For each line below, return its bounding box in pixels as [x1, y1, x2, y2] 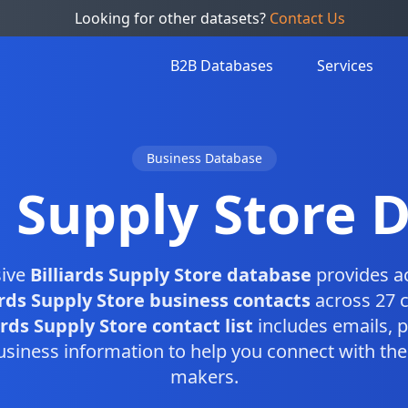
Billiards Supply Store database [29, 262, 311, 287]
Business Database [146, 149, 262, 167]
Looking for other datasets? [74, 8, 270, 28]
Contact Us [269, 8, 345, 28]
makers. [169, 364, 239, 389]
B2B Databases [170, 56, 273, 76]
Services [317, 56, 373, 76]
